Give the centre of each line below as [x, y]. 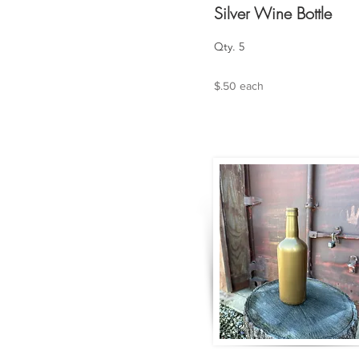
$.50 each [239, 86]
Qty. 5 [229, 46]
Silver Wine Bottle [273, 13]
